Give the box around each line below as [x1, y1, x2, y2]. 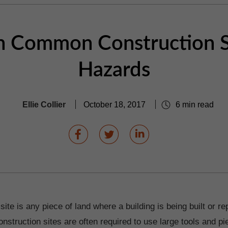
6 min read [173, 99, 214, 109]
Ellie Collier [22, 99, 66, 109]
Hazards [78, 60, 150, 80]
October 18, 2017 [83, 99, 148, 109]
